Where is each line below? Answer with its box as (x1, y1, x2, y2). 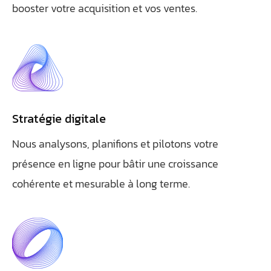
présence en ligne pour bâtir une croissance (12, 155, 218, 172)
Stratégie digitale (12, 109, 106, 128)
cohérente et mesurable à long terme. (12, 175, 190, 192)
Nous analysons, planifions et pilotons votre (12, 135, 218, 152)
